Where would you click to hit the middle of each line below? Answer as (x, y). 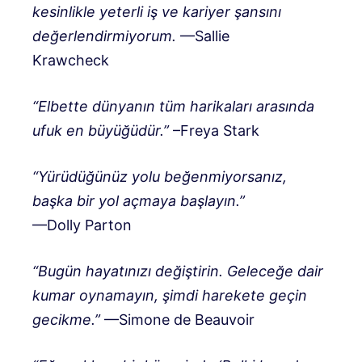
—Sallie (203, 36)
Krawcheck (71, 61)
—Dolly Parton (82, 225)
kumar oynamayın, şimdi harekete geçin (170, 296)
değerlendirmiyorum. (104, 36)
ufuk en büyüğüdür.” (101, 131)
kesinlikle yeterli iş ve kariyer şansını (157, 12)
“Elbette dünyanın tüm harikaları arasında (173, 107)
